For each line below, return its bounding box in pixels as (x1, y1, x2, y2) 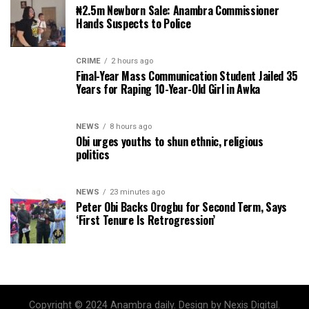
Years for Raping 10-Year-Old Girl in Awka (76, 81, 260, 98)
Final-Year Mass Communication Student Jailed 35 (76, 68, 298, 85)
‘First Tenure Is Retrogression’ (76, 212, 216, 229)
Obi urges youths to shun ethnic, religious (76, 133, 263, 150)
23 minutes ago (110, 188, 165, 197)
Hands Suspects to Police (76, 15, 191, 32)
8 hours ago (110, 122, 152, 132)
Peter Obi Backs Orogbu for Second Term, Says (76, 199, 287, 216)
